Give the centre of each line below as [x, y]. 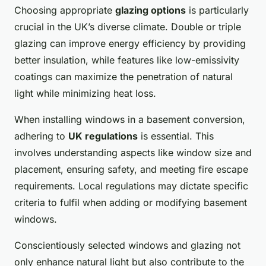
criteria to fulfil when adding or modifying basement [131, 203]
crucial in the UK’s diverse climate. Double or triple [128, 27]
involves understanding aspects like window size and [133, 153]
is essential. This [176, 136]
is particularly [217, 10]
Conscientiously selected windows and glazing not [127, 246]
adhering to [41, 136]
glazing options [151, 10]
